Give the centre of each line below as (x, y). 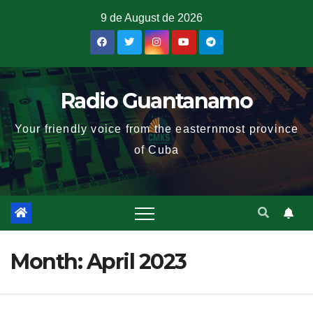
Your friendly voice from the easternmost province (156, 129)
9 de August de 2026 (151, 18)
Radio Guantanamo (156, 101)
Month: (49, 262)
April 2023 (136, 262)
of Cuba (156, 150)
